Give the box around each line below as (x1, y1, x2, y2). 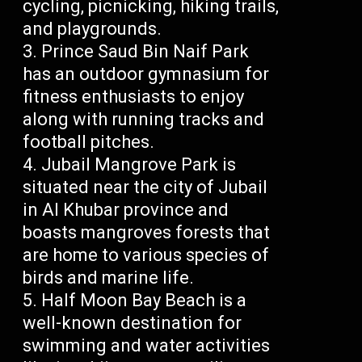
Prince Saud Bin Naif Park (41, 41, 250, 62)
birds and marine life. (23, 267, 195, 288)
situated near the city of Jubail (23, 177, 268, 198)
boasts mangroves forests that (23, 222, 271, 243)
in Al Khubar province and (23, 200, 229, 221)
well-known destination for (23, 313, 242, 334)
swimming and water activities (23, 335, 271, 356)
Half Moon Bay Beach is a (41, 290, 247, 311)
